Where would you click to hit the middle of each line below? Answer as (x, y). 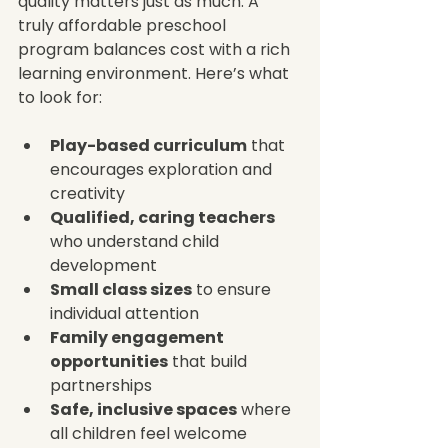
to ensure (233, 289)
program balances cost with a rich (156, 49)
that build (209, 361)
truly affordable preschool (124, 25)
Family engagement (138, 337)
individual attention (128, 313)
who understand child (136, 241)
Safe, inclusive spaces (143, 409)
